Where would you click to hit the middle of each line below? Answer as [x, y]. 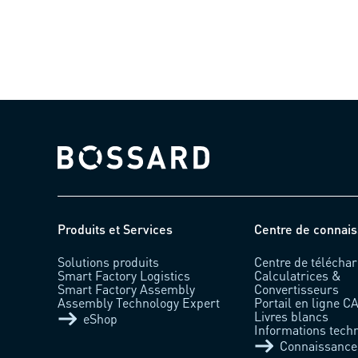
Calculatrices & [298, 275]
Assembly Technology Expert [139, 302]
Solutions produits [108, 261]
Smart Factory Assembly [126, 288]
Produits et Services [115, 229]
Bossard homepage [111, 163]
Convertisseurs [297, 288]
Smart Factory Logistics [124, 275]
